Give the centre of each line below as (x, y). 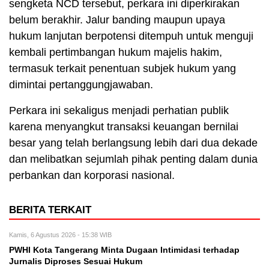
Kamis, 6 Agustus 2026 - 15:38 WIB (60, 234)
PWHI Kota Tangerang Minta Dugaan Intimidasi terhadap (124, 250)
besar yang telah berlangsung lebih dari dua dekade (133, 143)
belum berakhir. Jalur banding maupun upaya (117, 20)
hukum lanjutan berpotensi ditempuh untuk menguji (131, 36)
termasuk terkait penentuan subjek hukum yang (122, 68)
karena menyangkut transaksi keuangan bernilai (124, 126)
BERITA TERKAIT (50, 210)
